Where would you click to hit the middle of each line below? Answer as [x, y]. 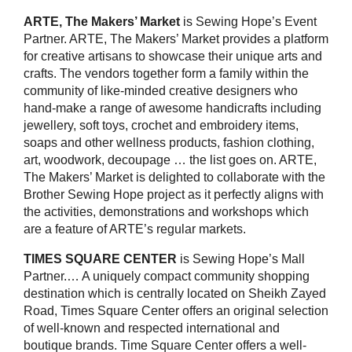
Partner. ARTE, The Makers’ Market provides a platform [176, 39]
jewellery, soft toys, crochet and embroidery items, [161, 125]
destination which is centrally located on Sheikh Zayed [175, 293]
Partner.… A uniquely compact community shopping [167, 276]
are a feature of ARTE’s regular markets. [135, 229]
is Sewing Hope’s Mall [242, 259]
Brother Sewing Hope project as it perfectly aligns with [174, 194]
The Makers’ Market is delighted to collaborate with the [174, 177]
